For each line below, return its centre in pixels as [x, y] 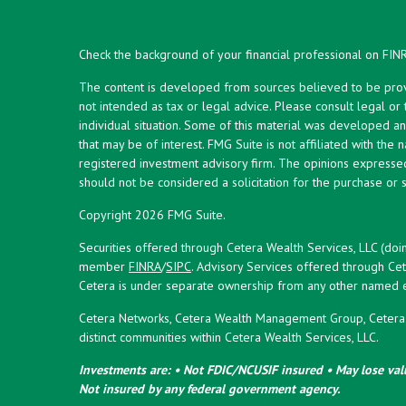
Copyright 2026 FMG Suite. [152, 214]
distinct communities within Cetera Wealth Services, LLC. [229, 337]
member [104, 266]
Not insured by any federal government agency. [209, 388]
